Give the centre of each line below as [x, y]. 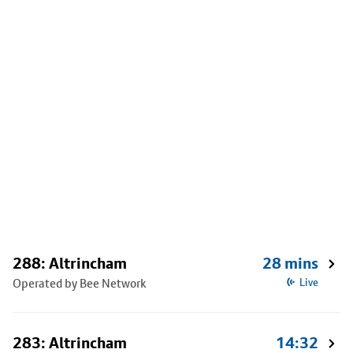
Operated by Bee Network [80, 283]
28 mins [290, 263]
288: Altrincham [70, 263]
